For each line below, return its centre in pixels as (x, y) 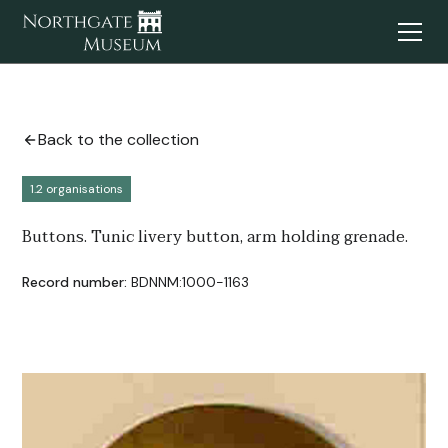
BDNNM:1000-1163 (190, 282)
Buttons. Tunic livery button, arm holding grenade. (215, 237)
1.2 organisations (77, 189)
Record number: (75, 282)
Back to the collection (119, 139)
